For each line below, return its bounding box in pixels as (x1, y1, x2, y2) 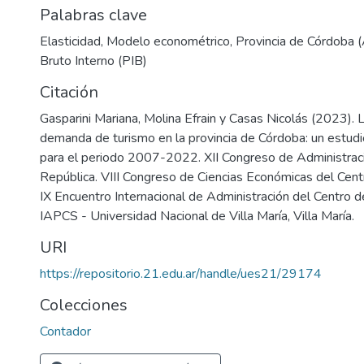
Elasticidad (40, 32, 101, 51)
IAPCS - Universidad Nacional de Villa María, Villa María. (40, 207, 354, 226)
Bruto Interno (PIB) (40, 52, 147, 71)
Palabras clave (40, 4, 147, 27)
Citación (40, 81, 98, 104)
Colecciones (40, 294, 128, 317)
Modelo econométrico (106, 32, 230, 51)
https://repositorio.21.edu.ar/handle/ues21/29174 (40, 265, 322, 284)
